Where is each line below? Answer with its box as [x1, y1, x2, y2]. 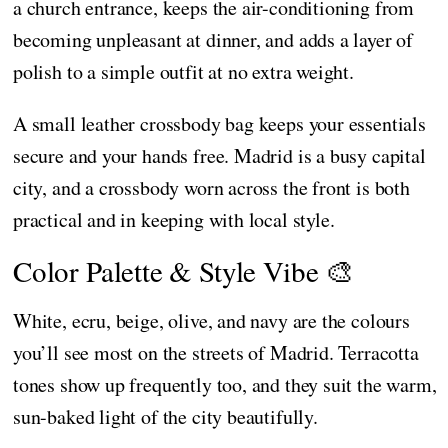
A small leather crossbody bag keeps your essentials [13, 110, 426, 138]
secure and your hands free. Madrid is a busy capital [13, 142, 426, 170]
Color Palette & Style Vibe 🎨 [13, 251, 354, 291]
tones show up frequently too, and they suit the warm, [13, 371, 437, 399]
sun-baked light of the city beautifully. [13, 403, 318, 431]
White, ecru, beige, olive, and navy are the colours [13, 307, 410, 335]
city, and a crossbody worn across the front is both [13, 174, 410, 202]
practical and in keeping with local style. [13, 206, 335, 234]
